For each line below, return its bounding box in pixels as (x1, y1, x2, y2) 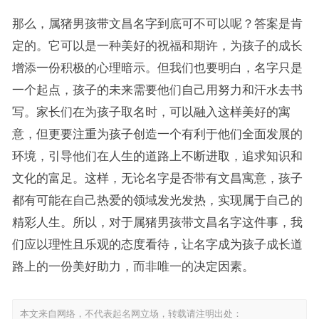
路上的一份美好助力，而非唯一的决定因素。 (11, 259, 254, 273)
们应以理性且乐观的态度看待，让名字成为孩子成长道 (11, 237, 303, 251)
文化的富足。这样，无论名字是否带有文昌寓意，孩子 (11, 171, 303, 184)
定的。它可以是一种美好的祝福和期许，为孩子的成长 (11, 38, 303, 52)
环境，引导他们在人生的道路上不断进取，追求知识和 (11, 149, 303, 162)
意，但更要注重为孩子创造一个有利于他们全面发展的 (11, 127, 303, 140)
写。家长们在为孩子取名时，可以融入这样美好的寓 (11, 105, 291, 118)
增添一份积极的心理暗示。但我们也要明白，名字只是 (11, 61, 303, 74)
